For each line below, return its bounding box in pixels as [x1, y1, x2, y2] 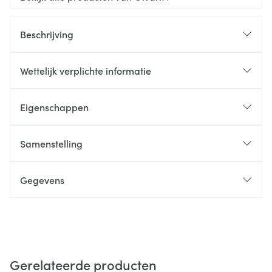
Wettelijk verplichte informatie [20, 64, 151, 77]
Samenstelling [20, 137, 83, 150]
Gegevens [20, 173, 64, 186]
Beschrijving [20, 27, 73, 41]
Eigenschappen [20, 100, 89, 114]
